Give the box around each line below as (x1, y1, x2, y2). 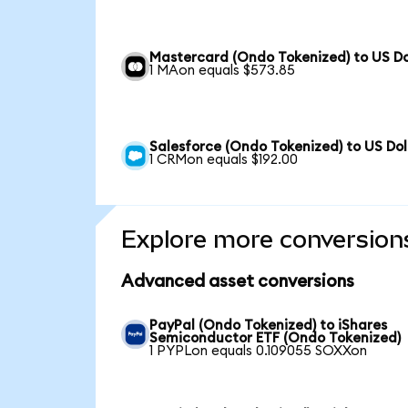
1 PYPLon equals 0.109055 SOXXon (149, 344, 368, 359)
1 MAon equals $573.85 (149, 64, 296, 78)
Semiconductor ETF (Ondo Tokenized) (149, 331, 402, 346)
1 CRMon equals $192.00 (149, 153, 299, 168)
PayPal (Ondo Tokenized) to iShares (149, 319, 388, 333)
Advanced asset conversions (120, 272, 354, 291)
